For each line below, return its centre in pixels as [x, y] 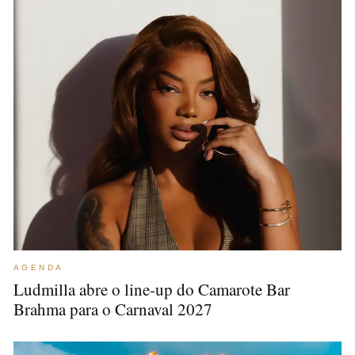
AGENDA [39, 267]
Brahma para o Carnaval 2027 [113, 309]
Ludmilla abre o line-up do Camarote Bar [152, 289]
